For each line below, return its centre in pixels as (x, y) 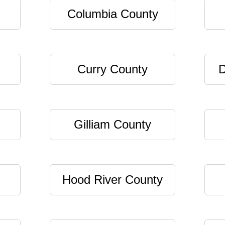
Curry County (113, 69)
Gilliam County (113, 124)
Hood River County (113, 180)
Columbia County (113, 14)
